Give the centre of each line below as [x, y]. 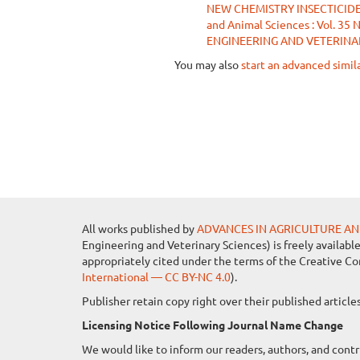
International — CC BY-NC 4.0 [156, 276]
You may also [208, 64]
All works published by [139, 228]
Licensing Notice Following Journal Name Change [213, 325]
